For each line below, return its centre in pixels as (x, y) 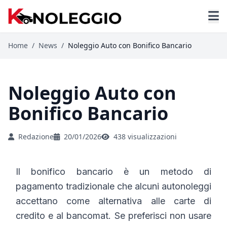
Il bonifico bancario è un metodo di (113, 172)
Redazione (36, 137)
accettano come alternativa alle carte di (113, 201)
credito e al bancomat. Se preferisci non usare (113, 216)
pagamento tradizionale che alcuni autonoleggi (113, 186)
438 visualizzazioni (145, 137)
